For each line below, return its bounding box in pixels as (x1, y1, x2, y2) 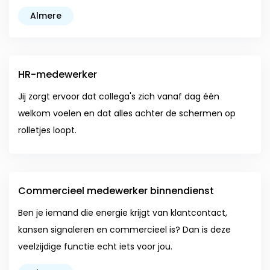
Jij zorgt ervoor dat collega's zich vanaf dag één (18, 90, 219, 102)
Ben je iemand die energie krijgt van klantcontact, (18, 207, 227, 219)
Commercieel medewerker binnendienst (18, 184, 214, 198)
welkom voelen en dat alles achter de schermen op (18, 107, 236, 119)
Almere (30, 10, 61, 22)
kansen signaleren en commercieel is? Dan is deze (18, 224, 231, 236)
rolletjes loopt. (18, 124, 77, 136)
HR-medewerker (18, 67, 97, 81)
